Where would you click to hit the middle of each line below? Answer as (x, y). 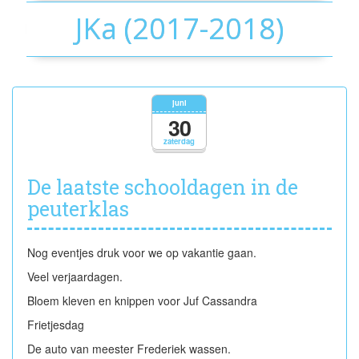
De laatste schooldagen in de (163, 187)
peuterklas (78, 208)
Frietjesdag (57, 324)
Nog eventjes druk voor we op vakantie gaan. (143, 252)
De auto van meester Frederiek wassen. (131, 348)
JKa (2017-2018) (179, 28)
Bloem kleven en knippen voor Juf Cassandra (144, 300)
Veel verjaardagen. (77, 276)
